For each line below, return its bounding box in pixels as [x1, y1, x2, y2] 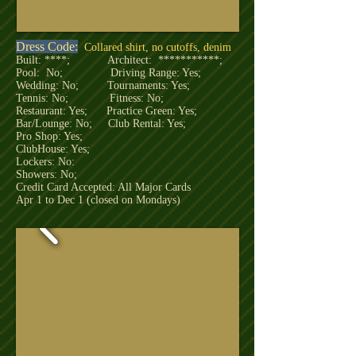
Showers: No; [16, 168, 77, 180]
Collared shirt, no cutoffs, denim [84, 41, 234, 53]
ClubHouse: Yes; [16, 143, 90, 155]
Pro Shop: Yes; [16, 130, 83, 142]
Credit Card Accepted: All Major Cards [16, 181, 191, 193]
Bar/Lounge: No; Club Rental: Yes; [16, 118, 186, 130]
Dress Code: [16, 40, 78, 53]
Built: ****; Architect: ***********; [16, 54, 222, 66]
